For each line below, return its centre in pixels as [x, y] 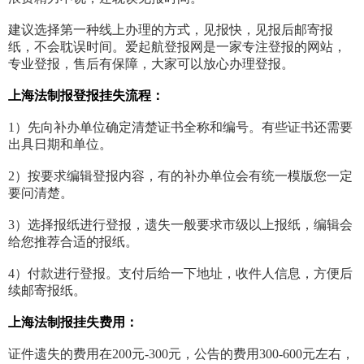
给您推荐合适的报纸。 [73, 242]
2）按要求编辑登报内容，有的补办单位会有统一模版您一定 [180, 176]
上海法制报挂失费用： [73, 323]
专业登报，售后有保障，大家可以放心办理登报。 [151, 64]
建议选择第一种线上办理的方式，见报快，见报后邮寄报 [171, 30]
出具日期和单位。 [60, 145]
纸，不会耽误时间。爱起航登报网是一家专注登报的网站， [177, 47]
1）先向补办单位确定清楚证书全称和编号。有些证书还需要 [180, 128]
